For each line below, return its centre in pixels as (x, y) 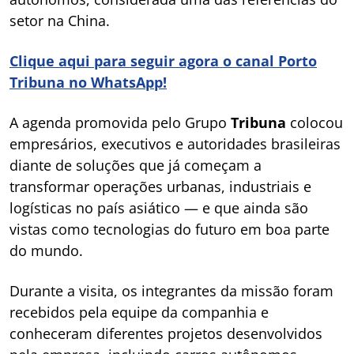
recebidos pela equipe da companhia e (139, 312)
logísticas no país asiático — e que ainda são (159, 208)
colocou (314, 122)
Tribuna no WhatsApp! (88, 82)
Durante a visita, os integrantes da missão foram (171, 291)
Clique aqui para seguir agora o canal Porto (163, 61)
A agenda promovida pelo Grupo (120, 122)
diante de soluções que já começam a (136, 165)
